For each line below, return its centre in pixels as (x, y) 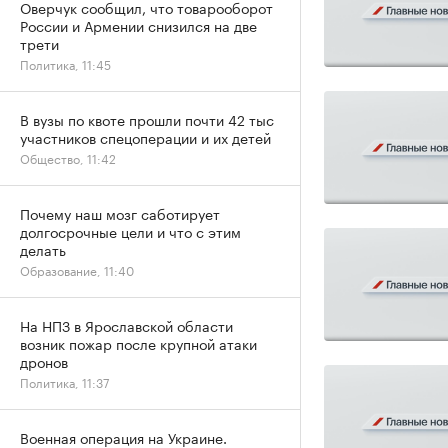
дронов (44, 361)
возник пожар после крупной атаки (138, 343)
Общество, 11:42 (68, 157)
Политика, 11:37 (64, 381)
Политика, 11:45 (65, 63)
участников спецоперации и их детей (145, 137)
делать (43, 249)
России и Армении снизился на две (138, 25)
